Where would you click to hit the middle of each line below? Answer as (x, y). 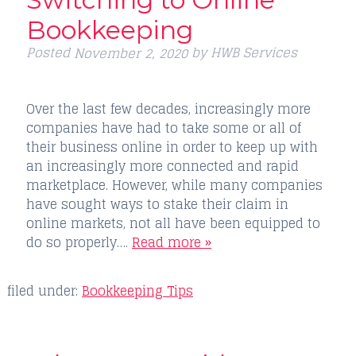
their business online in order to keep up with (172, 147)
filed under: (44, 290)
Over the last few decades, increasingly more (168, 108)
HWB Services (253, 52)
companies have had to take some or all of (163, 128)
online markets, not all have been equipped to (173, 223)
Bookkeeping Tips (137, 290)
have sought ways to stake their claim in (157, 204)
